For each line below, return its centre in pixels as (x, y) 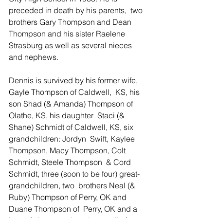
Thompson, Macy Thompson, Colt (68, 150)
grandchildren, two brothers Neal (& (73, 185)
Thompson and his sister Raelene (69, 34)
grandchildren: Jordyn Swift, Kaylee (73, 139)
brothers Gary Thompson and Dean (71, 22)
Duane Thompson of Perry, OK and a (74, 209)
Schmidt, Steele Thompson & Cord (71, 162)
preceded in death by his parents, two (77, 10)
